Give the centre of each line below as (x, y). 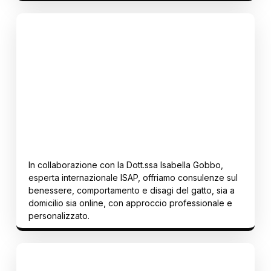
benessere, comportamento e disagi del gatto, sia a (132, 190)
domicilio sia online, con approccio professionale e (130, 203)
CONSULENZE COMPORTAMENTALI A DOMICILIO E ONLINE (126, 130)
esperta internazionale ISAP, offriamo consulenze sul (133, 178)
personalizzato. (59, 216)
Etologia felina (66, 110)
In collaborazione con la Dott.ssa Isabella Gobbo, (126, 165)
